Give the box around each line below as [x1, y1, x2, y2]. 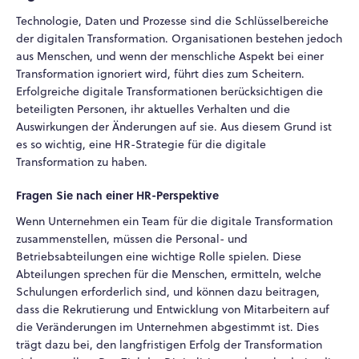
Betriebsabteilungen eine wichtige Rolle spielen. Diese [16, 248, 301, 265]
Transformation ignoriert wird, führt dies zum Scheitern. [16, 65, 305, 82]
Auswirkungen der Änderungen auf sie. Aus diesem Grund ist [16, 118, 332, 135]
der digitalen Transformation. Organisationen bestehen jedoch [16, 30, 342, 46]
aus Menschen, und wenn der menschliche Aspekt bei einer [16, 47, 324, 64]
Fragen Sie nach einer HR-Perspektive [16, 187, 219, 204]
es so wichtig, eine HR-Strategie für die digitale [16, 135, 266, 152]
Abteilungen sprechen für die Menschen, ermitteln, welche [16, 266, 321, 283]
